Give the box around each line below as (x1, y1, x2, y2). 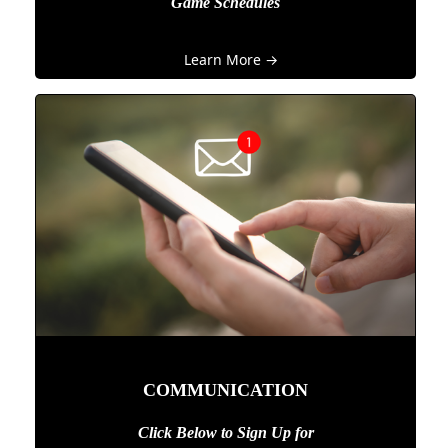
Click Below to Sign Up (137, 424, 295, 442)
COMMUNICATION (143, 380, 308, 401)
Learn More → (183, 50, 278, 70)
